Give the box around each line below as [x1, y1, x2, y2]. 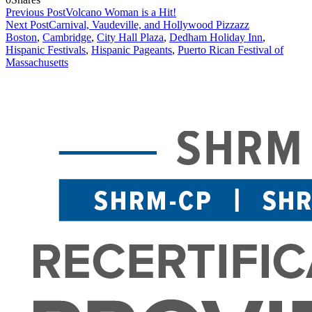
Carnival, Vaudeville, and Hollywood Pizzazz [49, 19, 249, 31]
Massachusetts [6, 56, 68, 69]
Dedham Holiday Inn [169, 31, 263, 44]
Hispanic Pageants [91, 44, 172, 56]
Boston [6, 31, 37, 44]
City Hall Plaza [97, 31, 164, 44]
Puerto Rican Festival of [178, 44, 283, 56]
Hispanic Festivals [6, 44, 86, 56]
